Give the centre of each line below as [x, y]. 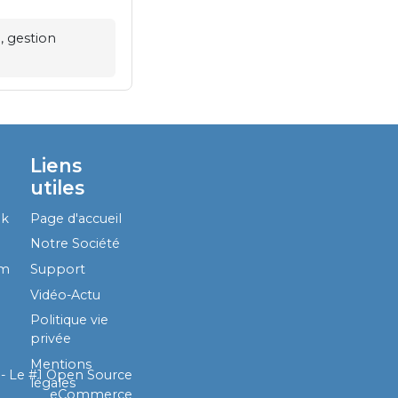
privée [51, 339]
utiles [58, 188]
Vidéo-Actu [66, 295]
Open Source [89, 375]
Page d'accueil [76, 218]
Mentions [61, 364]
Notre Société [76, 244]
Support [58, 270]
